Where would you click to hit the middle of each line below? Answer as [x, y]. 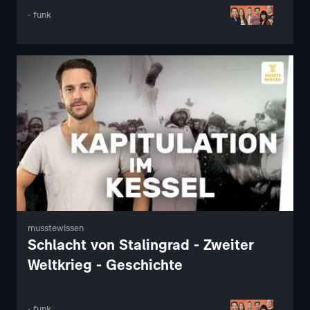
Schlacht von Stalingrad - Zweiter [140, 245]
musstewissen [56, 228]
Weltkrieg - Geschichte [105, 265]
